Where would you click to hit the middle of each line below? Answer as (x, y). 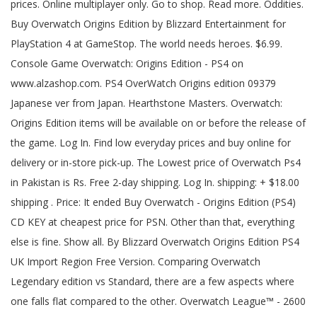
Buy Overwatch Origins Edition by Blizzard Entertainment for (148, 24)
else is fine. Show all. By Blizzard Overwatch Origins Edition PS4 (155, 242)
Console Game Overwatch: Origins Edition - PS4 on (127, 63)
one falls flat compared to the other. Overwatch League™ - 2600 (158, 301)
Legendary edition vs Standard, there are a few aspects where (152, 281)
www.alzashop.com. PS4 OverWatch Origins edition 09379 (143, 83)
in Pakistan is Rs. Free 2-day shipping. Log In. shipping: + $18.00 (155, 182)
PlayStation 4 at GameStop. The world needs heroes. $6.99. (146, 44)
